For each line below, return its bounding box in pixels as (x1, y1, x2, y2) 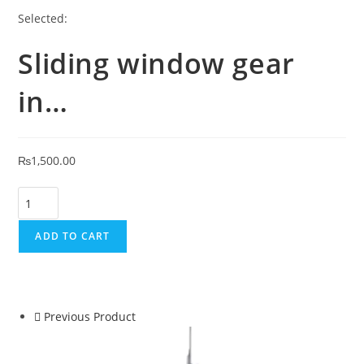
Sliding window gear (18, 45, 295, 83)
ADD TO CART (35, 229, 110, 244)
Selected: (18, 11, 68, 27)
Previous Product (44, 309, 136, 325)
